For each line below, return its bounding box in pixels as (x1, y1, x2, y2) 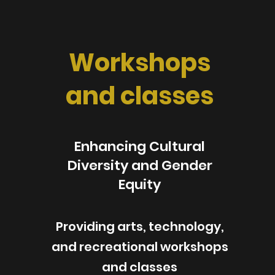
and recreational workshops (51, 238, 228, 255)
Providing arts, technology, (55, 218, 224, 235)
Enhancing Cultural (74, 137, 206, 156)
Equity (118, 175, 161, 194)
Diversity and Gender (67, 156, 212, 175)
